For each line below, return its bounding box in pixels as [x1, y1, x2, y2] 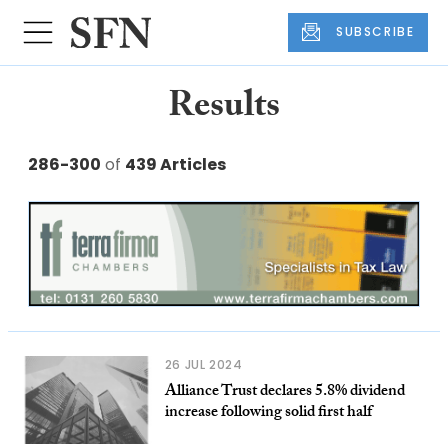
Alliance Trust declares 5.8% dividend [164, 378, 405, 406]
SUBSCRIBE [336, 23, 415, 41]
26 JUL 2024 [164, 355, 243, 373]
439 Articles [125, 152, 226, 176]
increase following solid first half [164, 399, 372, 427]
